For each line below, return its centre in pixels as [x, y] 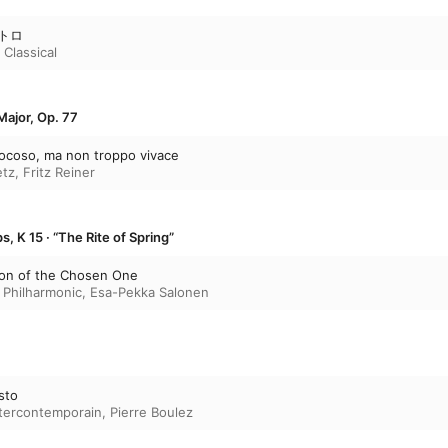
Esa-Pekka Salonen [149, 291]
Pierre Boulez [151, 411]
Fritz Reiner [59, 171]
